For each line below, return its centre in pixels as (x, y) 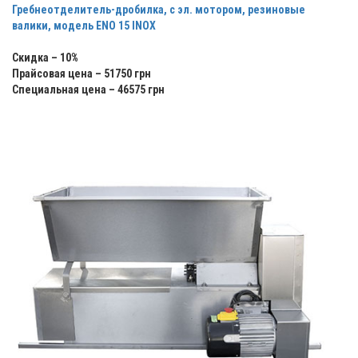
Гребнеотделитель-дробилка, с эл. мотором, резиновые (159, 10)
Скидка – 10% (45, 58)
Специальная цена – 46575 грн (88, 90)
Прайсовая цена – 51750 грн (82, 74)
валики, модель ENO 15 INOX (84, 26)
